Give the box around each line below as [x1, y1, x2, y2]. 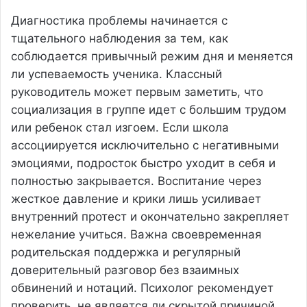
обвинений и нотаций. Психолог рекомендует [11, 280, 273, 295]
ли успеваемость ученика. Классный [11, 66, 222, 81]
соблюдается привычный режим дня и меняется [11, 49, 293, 63]
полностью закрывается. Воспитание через [11, 173, 261, 188]
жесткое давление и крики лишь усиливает [11, 191, 261, 206]
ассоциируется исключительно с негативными [11, 138, 279, 152]
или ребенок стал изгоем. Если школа [11, 120, 229, 134]
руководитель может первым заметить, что [11, 84, 263, 99]
